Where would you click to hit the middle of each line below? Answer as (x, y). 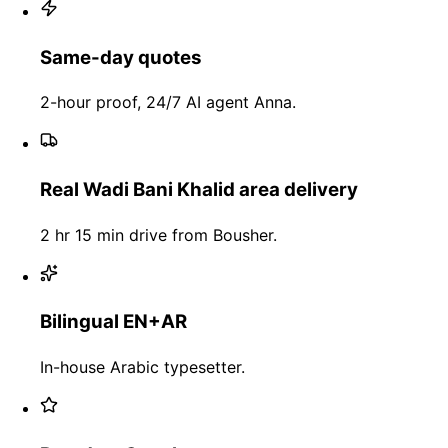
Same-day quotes (121, 57)
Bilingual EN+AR (113, 322)
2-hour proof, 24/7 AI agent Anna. (168, 102)
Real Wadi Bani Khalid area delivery (199, 190)
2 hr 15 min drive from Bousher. (158, 234)
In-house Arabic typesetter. (142, 367)
